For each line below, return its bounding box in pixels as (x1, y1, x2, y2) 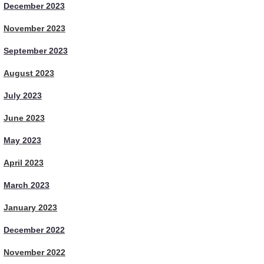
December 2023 (4, 1, 65, 11)
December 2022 (4, 225, 65, 235)
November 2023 (4, 24, 65, 33)
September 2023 (4, 46, 68, 55)
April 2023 (4, 158, 44, 167)
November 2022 (4, 247, 65, 257)
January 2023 (4, 203, 57, 212)
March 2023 (4, 180, 49, 190)
